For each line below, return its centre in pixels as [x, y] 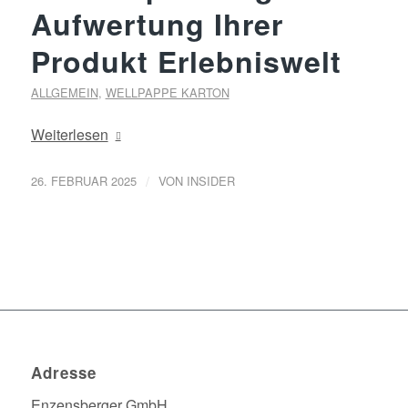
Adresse [63, 373]
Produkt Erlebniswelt [186, 61]
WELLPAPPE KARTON [167, 92]
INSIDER [210, 180]
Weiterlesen [69, 135]
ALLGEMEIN [64, 92]
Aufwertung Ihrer [157, 24]
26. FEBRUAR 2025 [83, 180]
